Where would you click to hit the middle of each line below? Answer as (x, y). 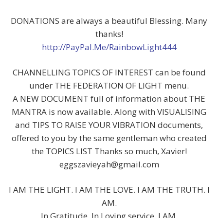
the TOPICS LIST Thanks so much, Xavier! (109, 151)
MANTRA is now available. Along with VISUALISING (109, 112)
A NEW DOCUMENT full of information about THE (109, 99)
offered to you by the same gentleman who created (109, 138)
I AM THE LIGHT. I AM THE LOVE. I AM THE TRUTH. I (109, 190)
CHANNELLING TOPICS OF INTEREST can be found (109, 73)
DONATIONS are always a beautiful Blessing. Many (109, 21)
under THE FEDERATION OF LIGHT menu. (109, 86)
